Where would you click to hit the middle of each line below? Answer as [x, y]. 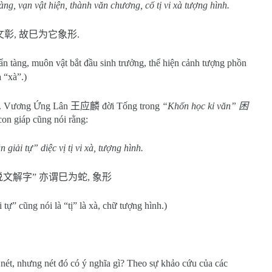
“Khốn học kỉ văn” [200, 106]
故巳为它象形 [48, 34]
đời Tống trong [132, 106]
